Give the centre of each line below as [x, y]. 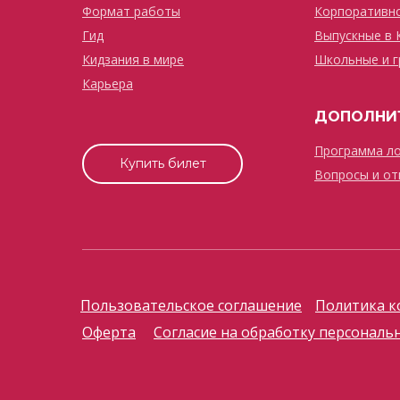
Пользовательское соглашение [191, 305]
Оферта [109, 332]
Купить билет [162, 163]
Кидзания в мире [133, 59]
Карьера [108, 83]
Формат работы [131, 11]
